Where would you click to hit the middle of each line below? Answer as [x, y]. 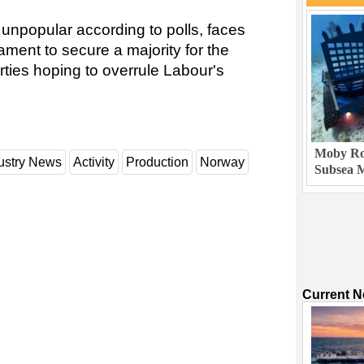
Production [157, 162]
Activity [94, 162]
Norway [222, 162]
